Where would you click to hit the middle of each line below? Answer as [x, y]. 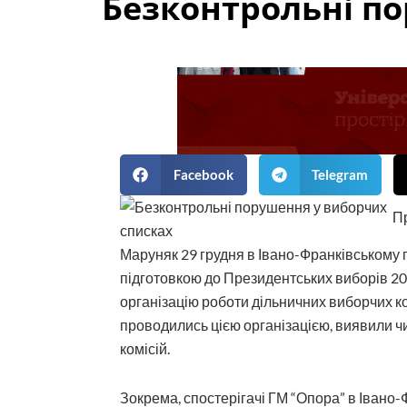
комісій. [145, 348]
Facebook [203, 175]
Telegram [340, 175]
